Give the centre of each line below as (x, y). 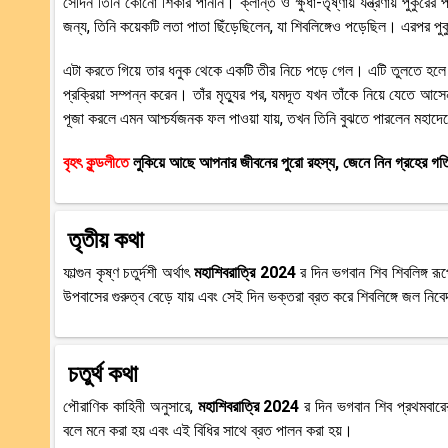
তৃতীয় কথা (106, 239)
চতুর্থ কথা (103, 373)
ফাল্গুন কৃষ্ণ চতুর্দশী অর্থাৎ (126, 272)
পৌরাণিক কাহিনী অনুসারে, (128, 406)
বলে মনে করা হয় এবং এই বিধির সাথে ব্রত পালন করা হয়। (208, 430)
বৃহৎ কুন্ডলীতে (98, 162)
